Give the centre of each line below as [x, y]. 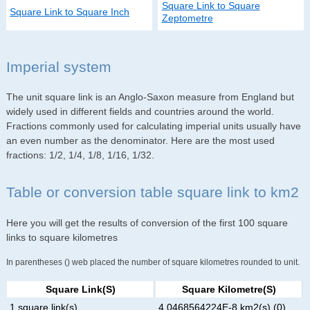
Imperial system [58, 66]
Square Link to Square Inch [70, 12]
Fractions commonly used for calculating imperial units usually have [153, 126]
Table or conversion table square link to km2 [152, 192]
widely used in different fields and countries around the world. [140, 112]
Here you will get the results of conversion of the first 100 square [147, 222]
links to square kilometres [62, 237]
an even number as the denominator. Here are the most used [140, 141]
